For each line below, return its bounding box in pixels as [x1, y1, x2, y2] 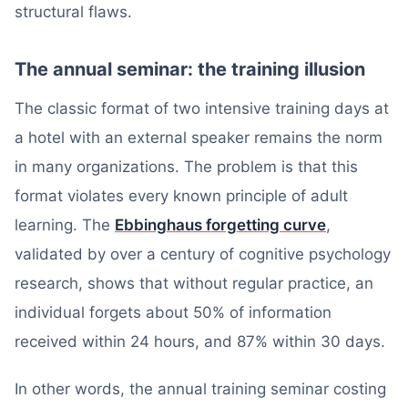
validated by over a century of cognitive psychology [15, 245, 391, 263]
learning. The [15, 216, 115, 234]
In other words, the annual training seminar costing [15, 380, 386, 398]
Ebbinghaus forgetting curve [115, 216, 326, 234]
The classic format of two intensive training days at [15, 99, 389, 117]
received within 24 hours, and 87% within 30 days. [15, 332, 385, 351]
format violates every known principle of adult [15, 187, 348, 205]
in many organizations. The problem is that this [15, 158, 358, 176]
